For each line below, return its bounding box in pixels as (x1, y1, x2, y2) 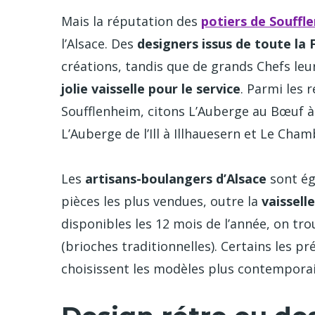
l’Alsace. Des (61, 34, 137, 52)
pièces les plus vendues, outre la (61, 193, 262, 210)
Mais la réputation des (61, 12, 201, 30)
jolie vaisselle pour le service (61, 79, 240, 97)
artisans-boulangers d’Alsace (85, 170, 266, 188)
